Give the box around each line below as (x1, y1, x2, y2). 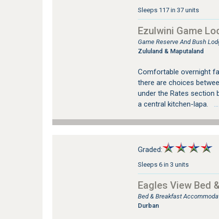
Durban (137, 201, 159, 209)
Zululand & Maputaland (137, 47, 204, 55)
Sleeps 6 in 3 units (137, 160, 189, 168)
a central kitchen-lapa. (137, 99, 210, 109)
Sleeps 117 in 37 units (137, 6, 199, 14)
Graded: (137, 145, 162, 154)
